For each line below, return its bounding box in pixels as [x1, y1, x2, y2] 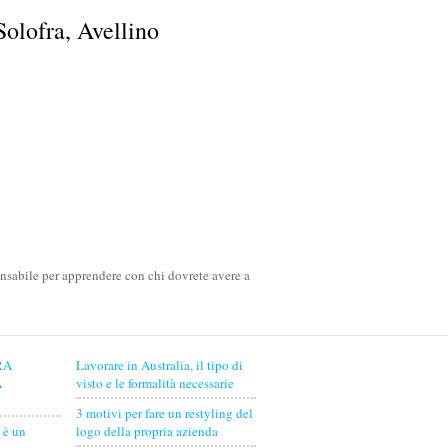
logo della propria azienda [76, 422, 218, 440]
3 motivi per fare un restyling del [76, 404, 253, 422]
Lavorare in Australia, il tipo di [76, 356, 243, 374]
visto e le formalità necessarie [76, 374, 234, 392]
